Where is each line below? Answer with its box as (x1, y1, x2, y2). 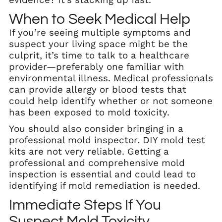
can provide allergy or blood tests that (9, 84, 186, 95)
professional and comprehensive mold (9, 157, 185, 168)
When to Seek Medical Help (9, 11, 190, 27)
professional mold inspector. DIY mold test (9, 134, 205, 146)
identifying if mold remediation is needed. (9, 180, 200, 191)
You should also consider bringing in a (9, 123, 183, 134)
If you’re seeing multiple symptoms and (9, 27, 191, 38)
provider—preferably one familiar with (9, 61, 184, 72)
